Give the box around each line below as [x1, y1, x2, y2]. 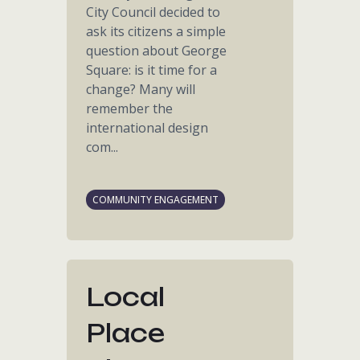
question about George [86, 42, 227, 59]
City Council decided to [86, 3, 221, 21]
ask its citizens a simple [86, 22, 227, 40]
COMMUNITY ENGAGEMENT [92, 193, 219, 207]
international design [86, 119, 209, 137]
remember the [86, 100, 174, 117]
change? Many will [86, 80, 196, 98]
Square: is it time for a [86, 61, 218, 79]
